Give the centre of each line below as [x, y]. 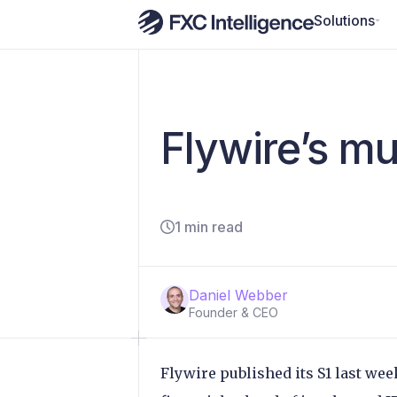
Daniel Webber [238, 295]
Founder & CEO [234, 312]
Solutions [344, 20]
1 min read [209, 227]
